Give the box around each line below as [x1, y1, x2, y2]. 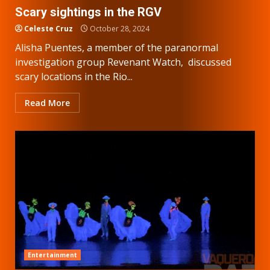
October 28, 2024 [88, 23, 149, 34]
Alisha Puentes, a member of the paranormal [15, 40, 218, 54]
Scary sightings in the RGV [15, 4, 162, 19]
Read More [25, 96, 70, 108]
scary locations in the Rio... [15, 69, 133, 83]
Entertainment [28, 250, 78, 259]
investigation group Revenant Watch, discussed [15, 55, 231, 69]
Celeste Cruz [24, 23, 73, 34]
